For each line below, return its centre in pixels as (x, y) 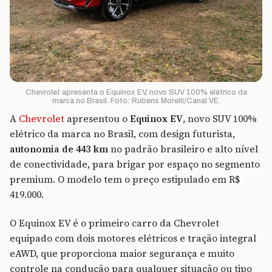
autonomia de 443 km (59, 149)
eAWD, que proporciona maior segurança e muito (122, 253)
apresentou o (97, 118)
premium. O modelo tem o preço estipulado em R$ (125, 179)
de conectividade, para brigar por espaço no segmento (135, 164)
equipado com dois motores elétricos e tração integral (133, 238)
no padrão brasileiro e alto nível (183, 149)
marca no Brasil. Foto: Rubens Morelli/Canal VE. (136, 100)
